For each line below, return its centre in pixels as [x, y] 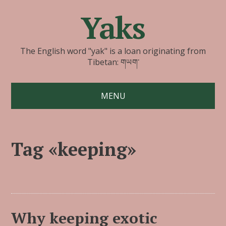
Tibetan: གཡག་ [113, 62]
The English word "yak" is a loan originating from [113, 51]
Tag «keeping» [74, 149]
